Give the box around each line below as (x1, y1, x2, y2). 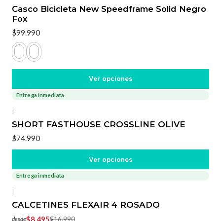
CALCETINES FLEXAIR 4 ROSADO (12, 200, 160, 210)
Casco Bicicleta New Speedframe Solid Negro (12, 4, 206, 14)
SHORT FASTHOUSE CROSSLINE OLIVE (12, 119, 185, 129)
